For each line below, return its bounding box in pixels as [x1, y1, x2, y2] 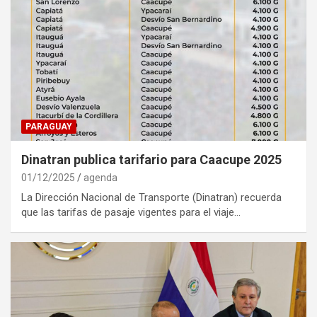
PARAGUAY [25, 121, 72, 132]
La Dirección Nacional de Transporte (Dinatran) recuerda [21, 190, 282, 204]
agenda [83, 171, 117, 183]
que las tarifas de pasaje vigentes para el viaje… [21, 205, 241, 219]
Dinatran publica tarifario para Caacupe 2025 [21, 151, 282, 167]
